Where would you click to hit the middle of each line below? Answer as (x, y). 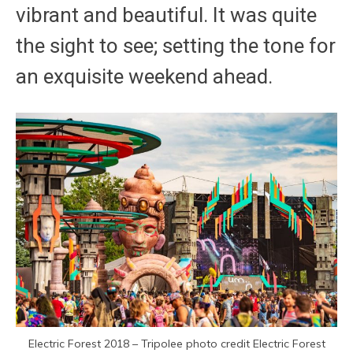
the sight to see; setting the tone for (176, 45)
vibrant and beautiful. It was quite (166, 15)
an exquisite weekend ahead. (144, 76)
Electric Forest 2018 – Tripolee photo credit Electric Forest (176, 344)
